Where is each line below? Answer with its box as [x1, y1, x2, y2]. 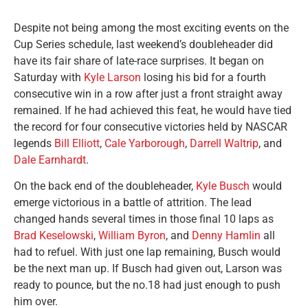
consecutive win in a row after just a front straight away [14, 87, 283, 101]
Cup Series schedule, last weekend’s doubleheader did [14, 38, 273, 52]
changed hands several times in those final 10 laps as [14, 212, 274, 226]
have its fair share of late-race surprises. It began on [14, 54, 264, 68]
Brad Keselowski [14, 229, 93, 243]
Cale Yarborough [104, 137, 185, 151]
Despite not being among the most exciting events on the [14, 21, 289, 35]
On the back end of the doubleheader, [14, 179, 196, 193]
